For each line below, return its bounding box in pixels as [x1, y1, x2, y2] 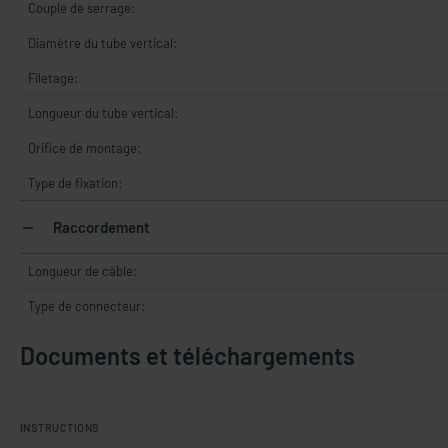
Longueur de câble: [28, 263, 137, 279]
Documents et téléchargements [20, 341, 355, 370]
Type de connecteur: [28, 298, 145, 314]
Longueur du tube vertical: [28, 105, 178, 121]
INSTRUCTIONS [20, 421, 100, 434]
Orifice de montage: [28, 140, 141, 156]
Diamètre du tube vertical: [28, 35, 177, 51]
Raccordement [50, 218, 150, 236]
